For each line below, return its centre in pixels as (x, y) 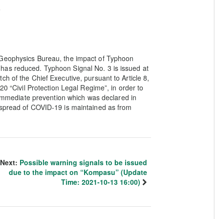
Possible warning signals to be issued (83, 162)
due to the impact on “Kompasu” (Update (78, 172)
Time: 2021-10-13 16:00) (101, 182)
